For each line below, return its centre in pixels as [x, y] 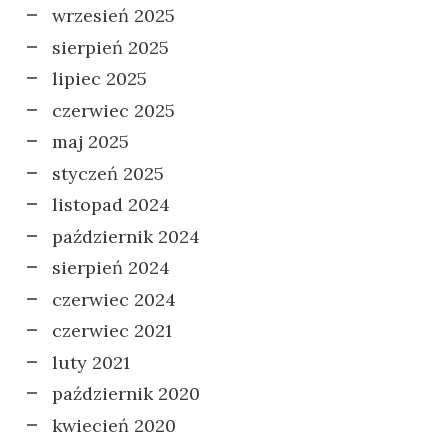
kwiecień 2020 [114, 425]
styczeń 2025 [108, 173]
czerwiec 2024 [114, 299]
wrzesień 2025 [113, 15]
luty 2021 [91, 362]
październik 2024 [126, 236]
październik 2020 [126, 393]
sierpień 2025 [110, 47]
